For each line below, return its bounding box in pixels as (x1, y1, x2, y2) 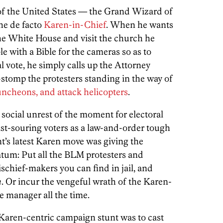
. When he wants (106, 19, 173, 30)
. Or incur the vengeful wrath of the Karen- (1, 176, 172, 187)
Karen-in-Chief (44, 19, 106, 30)
